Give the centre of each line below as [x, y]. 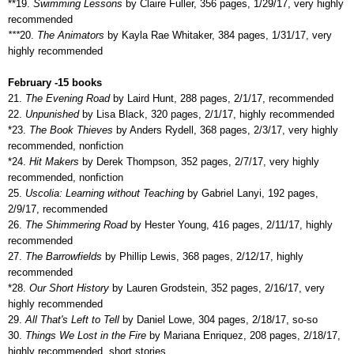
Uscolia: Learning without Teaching [105, 193]
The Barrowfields [62, 256]
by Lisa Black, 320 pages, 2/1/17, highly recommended [207, 114]
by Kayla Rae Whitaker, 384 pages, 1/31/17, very [218, 35]
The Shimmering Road [76, 224]
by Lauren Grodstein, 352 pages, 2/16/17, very [217, 288]
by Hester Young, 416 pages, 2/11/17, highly [232, 224]
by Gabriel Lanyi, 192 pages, [253, 193]
